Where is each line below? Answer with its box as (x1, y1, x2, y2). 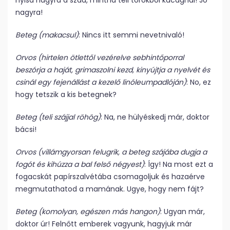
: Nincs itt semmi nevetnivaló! (79, 30, 184, 40)
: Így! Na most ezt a (144, 159, 213, 169)
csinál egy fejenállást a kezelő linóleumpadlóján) (15, 77, 186, 87)
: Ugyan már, (160, 206, 205, 217)
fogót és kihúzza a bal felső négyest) (15, 159, 144, 169)
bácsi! (15, 124, 36, 135)
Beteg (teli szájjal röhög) (15, 112, 101, 122)
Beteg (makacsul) (15, 30, 79, 40)
